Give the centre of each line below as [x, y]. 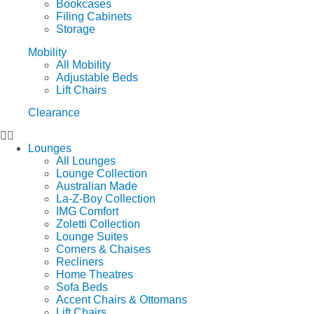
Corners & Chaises [103, 249]
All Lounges [86, 161]
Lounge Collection [102, 173]
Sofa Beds [82, 287]
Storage [76, 29]
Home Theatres [95, 274]
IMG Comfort [87, 211]
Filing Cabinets [94, 17]
